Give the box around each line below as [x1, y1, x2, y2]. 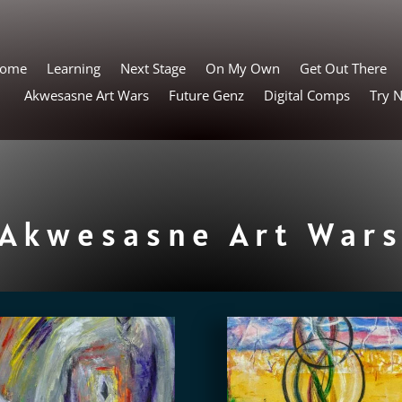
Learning [46, 58, 100, 77]
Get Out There [299, 58, 387, 77]
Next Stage [119, 58, 186, 77]
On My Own [205, 58, 280, 77]
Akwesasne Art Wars [23, 85, 149, 104]
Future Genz [168, 85, 244, 104]
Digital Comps [263, 85, 350, 104]
